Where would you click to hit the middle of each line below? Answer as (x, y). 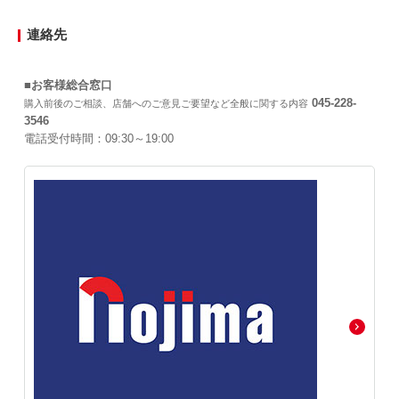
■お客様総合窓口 (68, 85)
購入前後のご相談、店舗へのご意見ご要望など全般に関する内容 (166, 103)
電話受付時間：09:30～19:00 (99, 138)
